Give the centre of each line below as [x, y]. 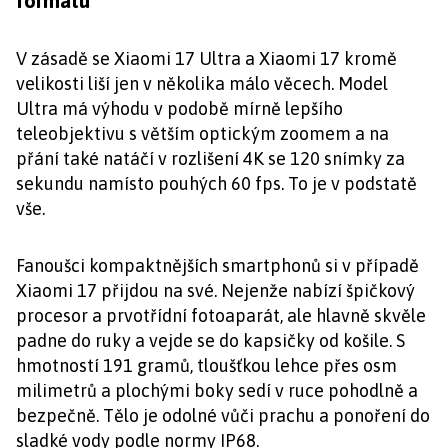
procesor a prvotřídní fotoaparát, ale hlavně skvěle [221, 316]
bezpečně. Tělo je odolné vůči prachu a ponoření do [223, 416]
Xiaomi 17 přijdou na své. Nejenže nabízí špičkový [215, 291]
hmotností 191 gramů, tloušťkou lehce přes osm [206, 366]
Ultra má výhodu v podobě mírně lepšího [179, 109]
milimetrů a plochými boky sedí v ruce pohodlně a [217, 391]
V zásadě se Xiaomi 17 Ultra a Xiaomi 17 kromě [206, 59]
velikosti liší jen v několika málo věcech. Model [202, 84]
